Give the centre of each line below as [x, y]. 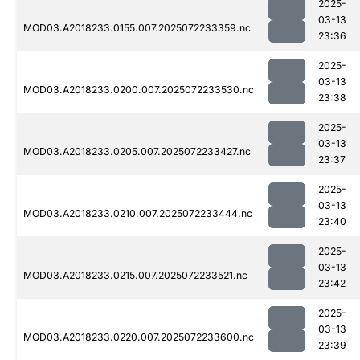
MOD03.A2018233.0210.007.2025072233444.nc [138, 214]
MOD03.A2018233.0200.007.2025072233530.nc [139, 90]
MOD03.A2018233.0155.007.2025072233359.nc [137, 28]
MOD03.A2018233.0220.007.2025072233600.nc [139, 337]
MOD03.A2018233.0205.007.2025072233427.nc [137, 152]
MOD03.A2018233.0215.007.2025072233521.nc [135, 276]
